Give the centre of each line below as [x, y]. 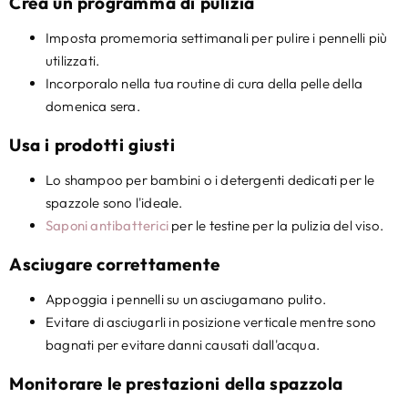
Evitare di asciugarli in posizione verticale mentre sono [211, 321]
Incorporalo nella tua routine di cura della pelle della [204, 83]
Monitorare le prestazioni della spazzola [176, 383]
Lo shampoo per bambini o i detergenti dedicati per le [210, 179]
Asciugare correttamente [115, 264]
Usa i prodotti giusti [92, 144]
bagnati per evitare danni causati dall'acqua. [183, 344]
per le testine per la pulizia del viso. [276, 225]
